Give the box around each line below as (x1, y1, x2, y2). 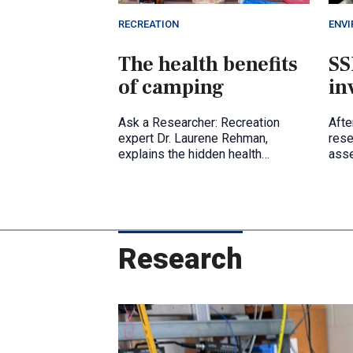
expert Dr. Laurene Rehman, (118, 130, 268, 146)
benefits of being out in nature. (118, 162, 285, 177)
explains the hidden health (118, 146, 262, 162)
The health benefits (118, 50, 298, 78)
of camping (118, 73, 225, 101)
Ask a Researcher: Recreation (118, 114, 280, 130)
